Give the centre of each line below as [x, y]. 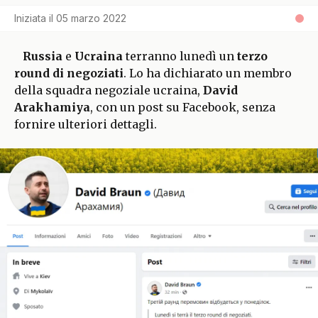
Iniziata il [34, 18]
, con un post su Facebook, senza [183, 108]
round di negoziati [69, 73]
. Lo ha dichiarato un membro [208, 73]
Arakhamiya [52, 108]
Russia [44, 56]
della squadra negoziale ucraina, [109, 91]
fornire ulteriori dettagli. [86, 125]
